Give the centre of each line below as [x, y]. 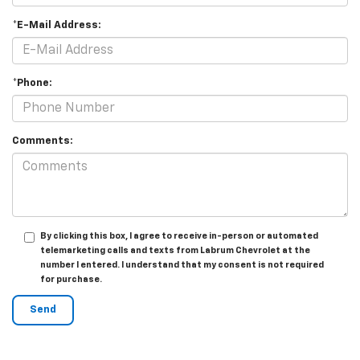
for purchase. [71, 280]
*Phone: [32, 84]
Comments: [43, 141]
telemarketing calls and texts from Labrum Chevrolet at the [175, 251]
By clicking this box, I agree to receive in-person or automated [179, 236]
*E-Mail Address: [57, 26]
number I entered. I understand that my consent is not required [182, 265]
